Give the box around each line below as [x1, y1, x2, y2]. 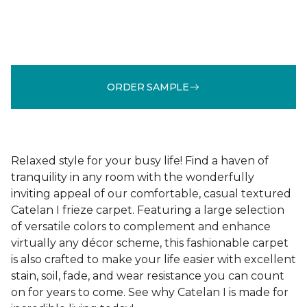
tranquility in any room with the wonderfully [11, 171, 254, 184]
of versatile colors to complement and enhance [11, 220, 271, 233]
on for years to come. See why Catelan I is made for [11, 286, 288, 299]
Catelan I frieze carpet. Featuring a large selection [11, 204, 284, 217]
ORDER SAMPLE [107, 80, 189, 93]
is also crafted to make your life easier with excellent [11, 253, 296, 266]
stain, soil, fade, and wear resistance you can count [11, 269, 284, 282]
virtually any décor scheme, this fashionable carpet [11, 236, 288, 249]
